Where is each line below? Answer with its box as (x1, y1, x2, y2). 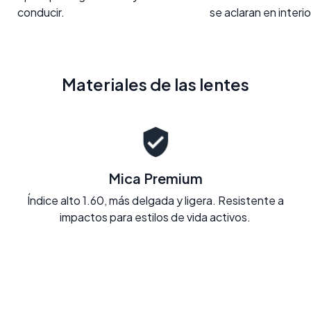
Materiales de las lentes (62, 73, 249, 94)
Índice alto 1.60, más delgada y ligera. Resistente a (26, 192, 284, 208)
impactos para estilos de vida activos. (60, 209, 251, 224)
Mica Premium (108, 169, 203, 187)
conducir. (17, 4, 65, 19)
